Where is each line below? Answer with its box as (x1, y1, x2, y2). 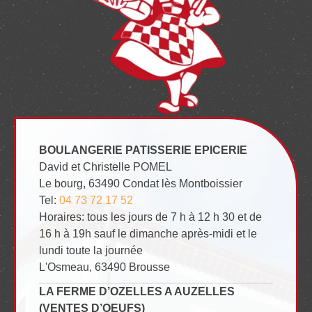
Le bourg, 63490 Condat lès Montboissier (39, 178, 243, 190)
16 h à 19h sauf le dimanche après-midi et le (39, 228, 258, 240)
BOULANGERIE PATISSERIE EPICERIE (39, 144, 248, 157)
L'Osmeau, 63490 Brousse (39, 261, 171, 274)
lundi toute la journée (39, 244, 143, 257)
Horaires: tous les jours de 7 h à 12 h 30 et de (39, 211, 263, 224)
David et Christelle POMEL (39, 161, 173, 173)
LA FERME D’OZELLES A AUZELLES (39, 286, 235, 298)
